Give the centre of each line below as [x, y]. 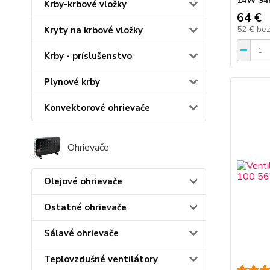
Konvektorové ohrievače [97, 108]
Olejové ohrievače [83, 181]
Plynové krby [72, 82]
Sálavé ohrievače [81, 233]
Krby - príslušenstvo [88, 56]
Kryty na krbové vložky [93, 30]
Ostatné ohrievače [85, 207]
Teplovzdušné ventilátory [101, 259]
